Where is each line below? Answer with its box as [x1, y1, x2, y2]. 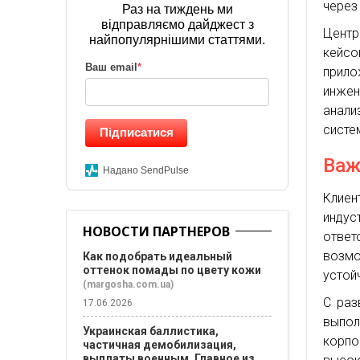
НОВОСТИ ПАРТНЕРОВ [83, 223, 230, 240]
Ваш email [85, 61, 137, 73]
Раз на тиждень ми [121, 2, 233, 16]
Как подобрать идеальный [83, 250, 232, 263]
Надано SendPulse [103, 165, 189, 176]
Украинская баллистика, [83, 325, 219, 337]
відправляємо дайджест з [100, 18, 254, 31]
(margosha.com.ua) [83, 279, 174, 290]
